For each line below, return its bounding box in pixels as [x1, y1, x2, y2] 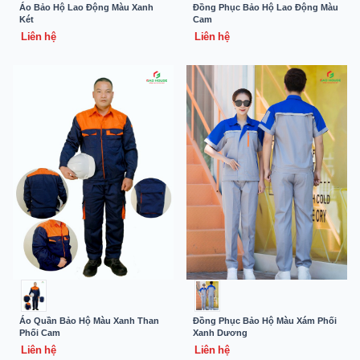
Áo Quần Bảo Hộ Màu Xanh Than [19, 315, 159, 325]
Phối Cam [19, 327, 60, 337]
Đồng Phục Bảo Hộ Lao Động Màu [193, 2, 338, 13]
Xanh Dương [193, 327, 247, 337]
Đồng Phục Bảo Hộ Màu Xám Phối [193, 315, 337, 325]
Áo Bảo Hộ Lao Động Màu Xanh [19, 2, 153, 13]
